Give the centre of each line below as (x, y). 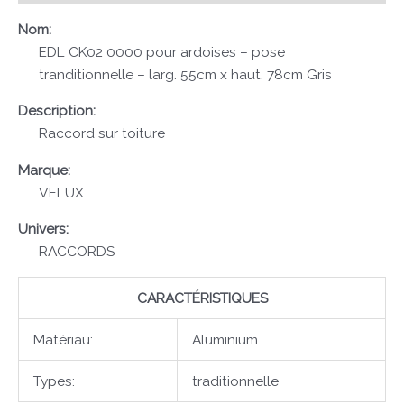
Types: (54, 381)
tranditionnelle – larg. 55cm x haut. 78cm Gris (186, 74)
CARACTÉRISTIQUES (202, 298)
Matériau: (63, 339)
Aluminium (225, 339)
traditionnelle (235, 381)
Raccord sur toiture (102, 133)
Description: (57, 111)
